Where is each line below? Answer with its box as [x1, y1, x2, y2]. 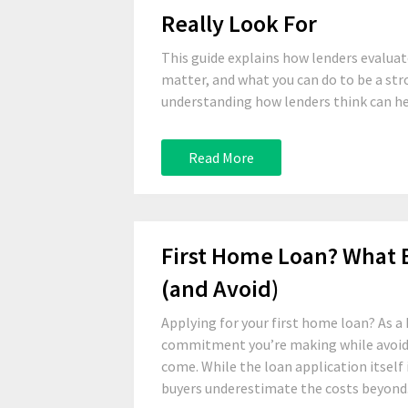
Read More [189, 148, 254, 167]
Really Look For [161, 8, 317, 38]
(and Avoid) [161, 273, 279, 303]
